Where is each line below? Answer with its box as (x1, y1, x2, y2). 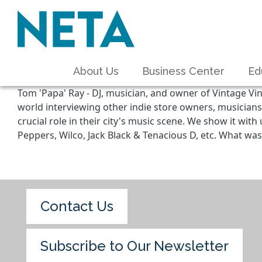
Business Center (142, 64, 225, 77)
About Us (73, 64, 119, 77)
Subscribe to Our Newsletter (40, 237, 229, 255)
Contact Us (40, 198, 113, 215)
